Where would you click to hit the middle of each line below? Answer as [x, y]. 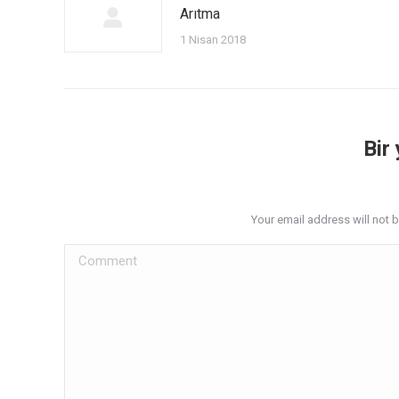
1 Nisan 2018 [213, 39]
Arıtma [200, 13]
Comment [94, 256]
